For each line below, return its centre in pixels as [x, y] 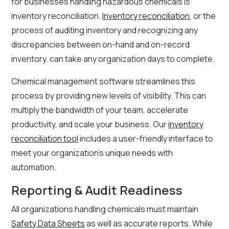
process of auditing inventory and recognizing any [105, 30]
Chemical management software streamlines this [104, 81]
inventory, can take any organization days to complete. [113, 59]
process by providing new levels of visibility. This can [109, 95]
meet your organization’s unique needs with [92, 153]
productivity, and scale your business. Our [90, 124]
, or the [203, 16]
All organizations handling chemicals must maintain [105, 209]
